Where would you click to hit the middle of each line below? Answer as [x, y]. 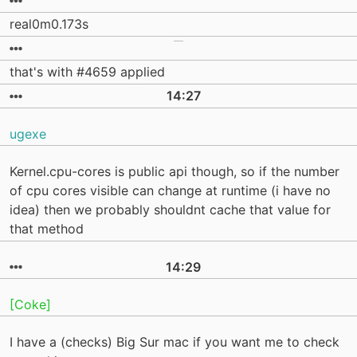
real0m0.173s [49, 24]
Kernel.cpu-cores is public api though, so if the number [175, 172]
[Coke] [30, 304]
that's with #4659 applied [87, 72]
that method [47, 229]
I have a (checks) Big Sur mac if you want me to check [175, 342]
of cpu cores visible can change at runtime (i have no [170, 191]
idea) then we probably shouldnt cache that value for [170, 210]
